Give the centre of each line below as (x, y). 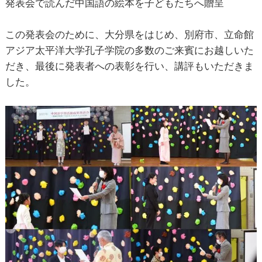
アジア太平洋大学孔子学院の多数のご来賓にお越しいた (129, 50)
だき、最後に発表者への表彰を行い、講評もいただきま (129, 66)
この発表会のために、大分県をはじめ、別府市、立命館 (129, 34)
